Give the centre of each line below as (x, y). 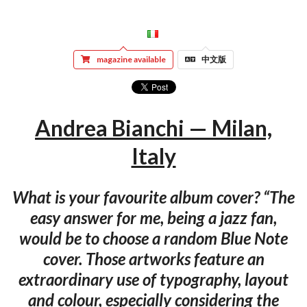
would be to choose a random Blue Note (153, 238)
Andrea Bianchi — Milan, (153, 128)
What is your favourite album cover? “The (153, 197)
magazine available (131, 59)
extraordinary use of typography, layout (153, 279)
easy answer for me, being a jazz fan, (153, 217)
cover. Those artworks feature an (153, 258)
